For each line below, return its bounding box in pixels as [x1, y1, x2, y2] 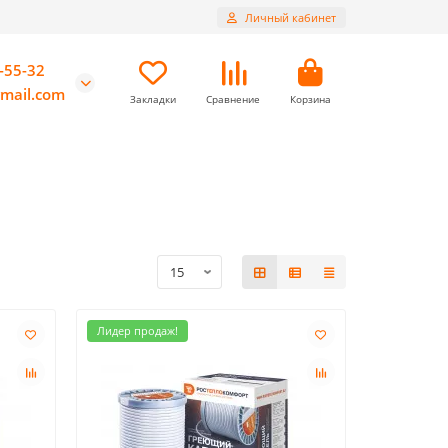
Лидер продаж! [96, 323, 178, 338]
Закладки [130, 93, 176, 106]
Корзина [290, 93, 331, 106]
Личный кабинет [245, 9, 336, 25]
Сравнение [206, 93, 260, 106]
